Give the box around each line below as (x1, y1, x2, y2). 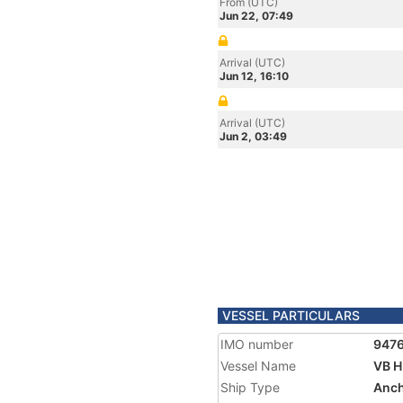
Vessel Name (220, 358, 296, 373)
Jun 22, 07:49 (219, 9, 293, 22)
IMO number (220, 336, 293, 352)
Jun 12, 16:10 (219, 69, 289, 83)
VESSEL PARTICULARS (222, 308, 360, 323)
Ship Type (220, 380, 280, 395)
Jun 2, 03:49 (219, 130, 287, 143)
